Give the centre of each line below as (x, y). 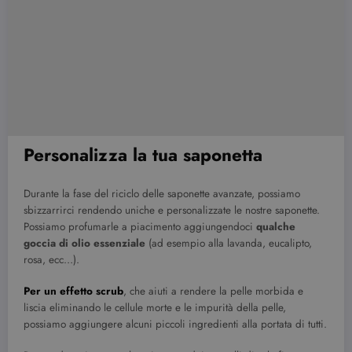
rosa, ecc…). (51, 260)
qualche (276, 227)
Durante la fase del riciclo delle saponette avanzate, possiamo (162, 194)
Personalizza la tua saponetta (143, 154)
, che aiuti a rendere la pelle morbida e (213, 291)
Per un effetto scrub (73, 291)
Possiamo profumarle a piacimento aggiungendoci (140, 227)
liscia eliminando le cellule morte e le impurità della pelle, (155, 308)
